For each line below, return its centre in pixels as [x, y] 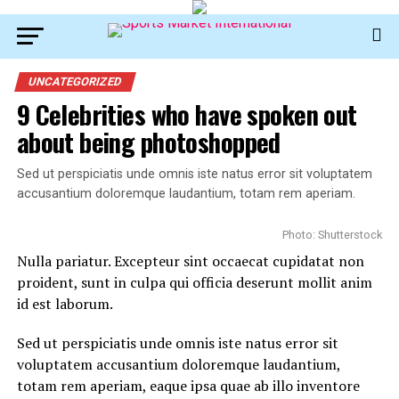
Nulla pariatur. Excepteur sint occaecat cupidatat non [190, 261]
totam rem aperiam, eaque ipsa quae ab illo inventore [188, 386]
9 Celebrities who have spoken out [187, 114]
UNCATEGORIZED [75, 81]
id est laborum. [65, 304]
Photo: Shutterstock [333, 235]
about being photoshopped [148, 142]
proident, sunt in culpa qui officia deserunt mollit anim [194, 282]
